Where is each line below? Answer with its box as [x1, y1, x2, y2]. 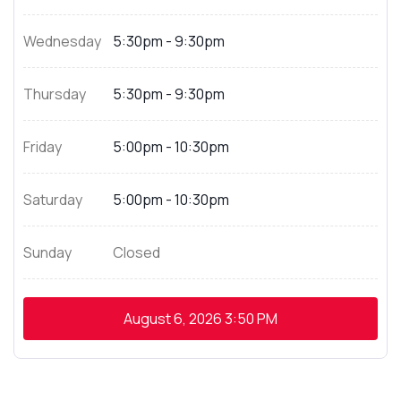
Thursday [23, 84, 86, 104]
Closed [113, 243, 160, 262]
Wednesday [23, 31, 101, 51]
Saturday [23, 190, 82, 209]
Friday [23, 137, 62, 157]
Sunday [23, 243, 72, 262]
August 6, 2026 [124, 309, 222, 328]
